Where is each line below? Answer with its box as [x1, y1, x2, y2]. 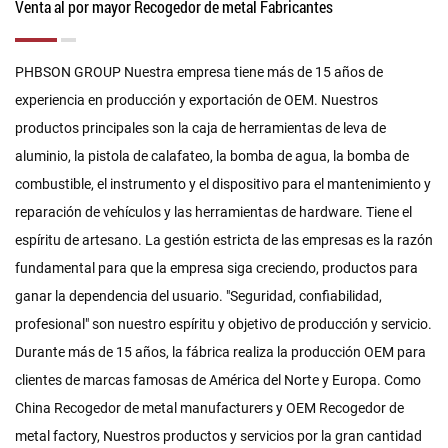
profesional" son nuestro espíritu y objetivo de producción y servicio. [15, 316, 432, 333]
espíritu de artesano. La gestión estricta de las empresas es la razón [15, 232, 433, 249]
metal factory [15, 428, 97, 445]
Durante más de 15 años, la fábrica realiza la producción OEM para [15, 344, 426, 361]
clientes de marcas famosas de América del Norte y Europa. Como [15, 372, 421, 389]
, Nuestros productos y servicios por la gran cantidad [97, 428, 422, 445]
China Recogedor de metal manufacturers [15, 400, 273, 417]
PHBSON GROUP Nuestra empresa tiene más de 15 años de [15, 64, 383, 81]
